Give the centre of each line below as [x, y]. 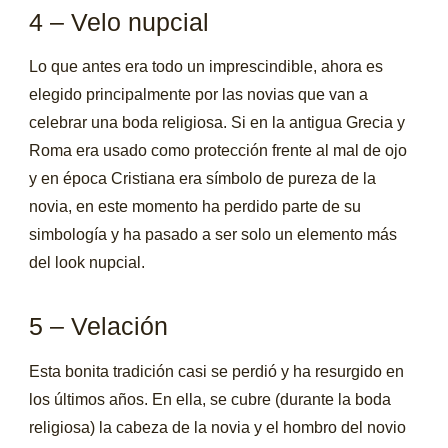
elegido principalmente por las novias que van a [199, 94]
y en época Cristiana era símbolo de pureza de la [203, 178]
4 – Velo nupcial [119, 21]
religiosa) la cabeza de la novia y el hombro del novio [218, 427]
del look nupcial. [87, 262]
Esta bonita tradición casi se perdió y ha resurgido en [217, 371]
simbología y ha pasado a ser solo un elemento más [213, 234]
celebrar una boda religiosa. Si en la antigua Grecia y [217, 122]
